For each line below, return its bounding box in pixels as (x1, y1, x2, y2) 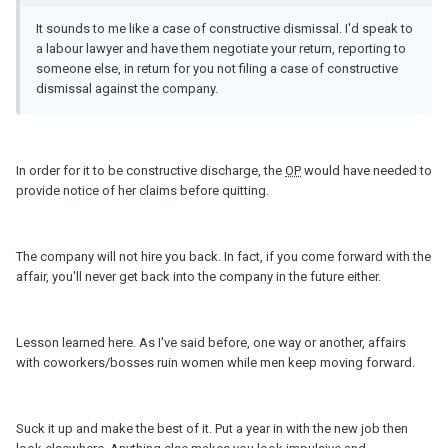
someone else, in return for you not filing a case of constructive (36, 61, 398, 77)
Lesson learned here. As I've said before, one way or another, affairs (16, 335, 406, 351)
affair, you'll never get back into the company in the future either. (16, 269, 381, 285)
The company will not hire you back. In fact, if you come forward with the (16, 249, 431, 265)
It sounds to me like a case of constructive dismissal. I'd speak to (36, 21, 413, 37)
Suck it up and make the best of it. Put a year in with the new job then (16, 421, 408, 437)
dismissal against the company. (36, 81, 218, 97)
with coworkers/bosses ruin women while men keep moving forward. (16, 355, 415, 371)
